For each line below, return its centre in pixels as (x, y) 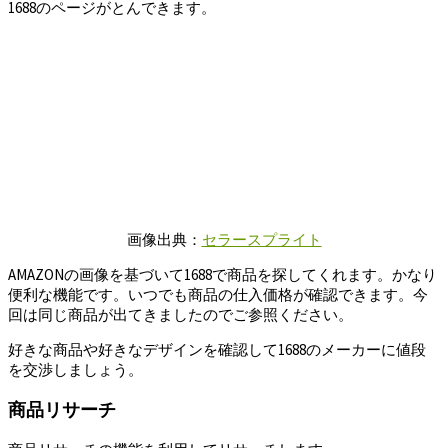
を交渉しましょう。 (75, 370)
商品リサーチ (62, 409)
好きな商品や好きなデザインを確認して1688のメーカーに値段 (217, 350)
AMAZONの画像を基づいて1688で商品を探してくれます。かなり (222, 275)
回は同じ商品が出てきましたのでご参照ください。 (180, 315)
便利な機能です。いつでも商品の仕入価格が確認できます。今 (218, 295)
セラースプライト (261, 240)
